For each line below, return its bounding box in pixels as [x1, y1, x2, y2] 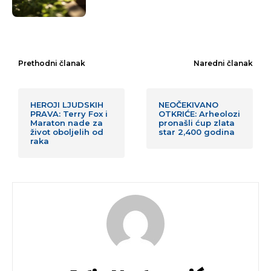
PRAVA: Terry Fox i [30, 109, 108, 119]
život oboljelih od [30, 127, 103, 137]
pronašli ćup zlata [158, 118, 235, 128]
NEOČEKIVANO [158, 100, 219, 110]
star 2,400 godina [158, 127, 235, 137]
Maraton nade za [30, 118, 103, 128]
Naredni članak [193, 59, 253, 68]
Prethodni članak [18, 59, 85, 68]
